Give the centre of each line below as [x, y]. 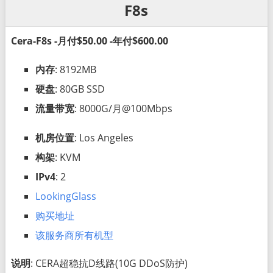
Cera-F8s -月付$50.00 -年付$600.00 [89, 41]
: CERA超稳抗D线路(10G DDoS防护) [109, 263]
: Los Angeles [104, 137]
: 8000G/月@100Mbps [123, 108]
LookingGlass [66, 196]
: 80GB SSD [80, 89]
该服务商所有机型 [74, 235]
